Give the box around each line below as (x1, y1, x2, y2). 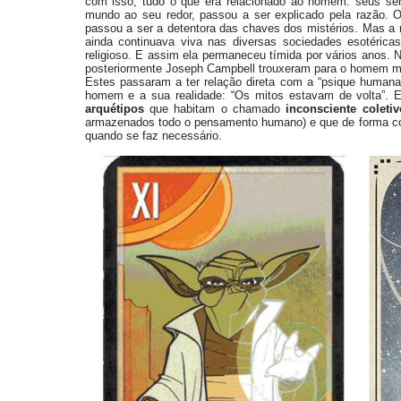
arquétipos (84, 102, 144, 115)
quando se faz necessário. (84, 129, 222, 142)
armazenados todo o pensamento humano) (84, 115, 307, 129)
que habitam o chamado (143, 102, 286, 115)
